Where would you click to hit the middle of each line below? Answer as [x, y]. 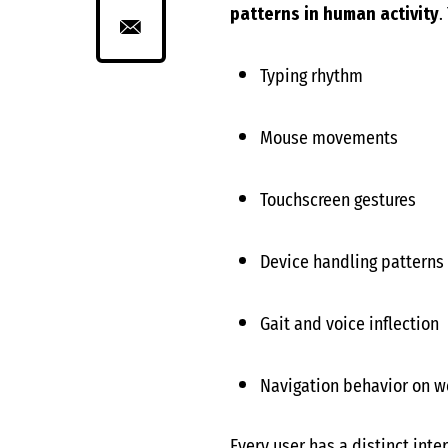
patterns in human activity [334, 14]
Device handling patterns [351, 262]
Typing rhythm [311, 76]
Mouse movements [328, 138]
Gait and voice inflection [349, 324]
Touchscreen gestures [337, 200]
